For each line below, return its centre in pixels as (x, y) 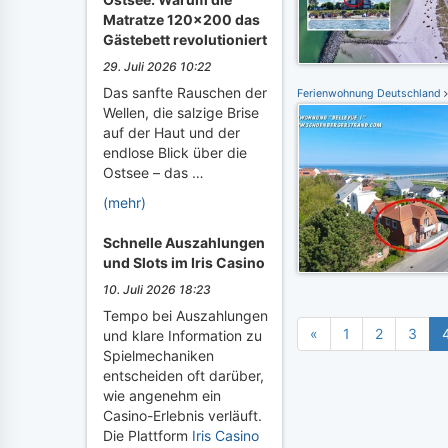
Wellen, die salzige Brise (181, 112)
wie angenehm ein (162, 395)
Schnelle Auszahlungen (184, 242)
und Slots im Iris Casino (184, 262)
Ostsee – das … (153, 172)
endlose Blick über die (175, 152)
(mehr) (124, 202)
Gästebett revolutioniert (185, 39)
